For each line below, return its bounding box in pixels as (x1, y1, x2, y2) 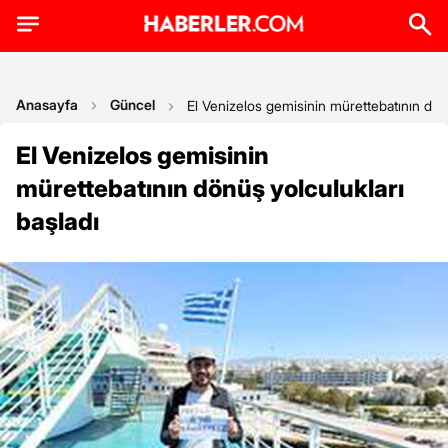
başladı (16, 207, 99, 236)
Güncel (110, 96, 155, 113)
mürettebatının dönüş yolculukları (16, 174, 404, 203)
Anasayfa (16, 96, 78, 113)
